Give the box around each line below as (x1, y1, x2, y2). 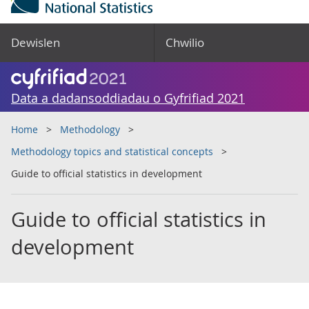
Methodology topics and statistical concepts (11, 145, 213, 158)
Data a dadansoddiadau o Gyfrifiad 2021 (11, 90, 245, 106)
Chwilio (166, 34, 204, 50)
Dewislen (11, 34, 60, 50)
